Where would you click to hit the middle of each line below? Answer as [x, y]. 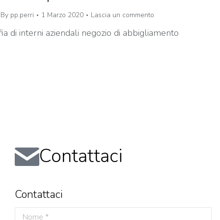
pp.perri [22, 15]
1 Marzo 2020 [62, 15]
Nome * [27, 213]
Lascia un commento [123, 15]
